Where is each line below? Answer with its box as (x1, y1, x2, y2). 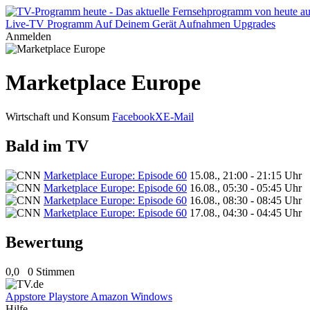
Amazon (91, 290, 131, 302)
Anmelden (6, 30, 51, 42)
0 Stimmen (28, 265, 75, 277)
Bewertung (6, 232, 83, 251)
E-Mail (163, 110, 194, 122)
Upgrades (233, 18, 275, 30)
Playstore (48, 290, 91, 302)
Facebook (112, 110, 155, 122)
